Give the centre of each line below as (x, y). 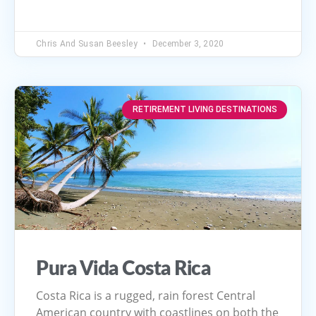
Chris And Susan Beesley (88, 44)
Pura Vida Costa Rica (123, 268)
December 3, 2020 (187, 44)
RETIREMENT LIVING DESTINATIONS (205, 110)
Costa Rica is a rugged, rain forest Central (146, 295)
